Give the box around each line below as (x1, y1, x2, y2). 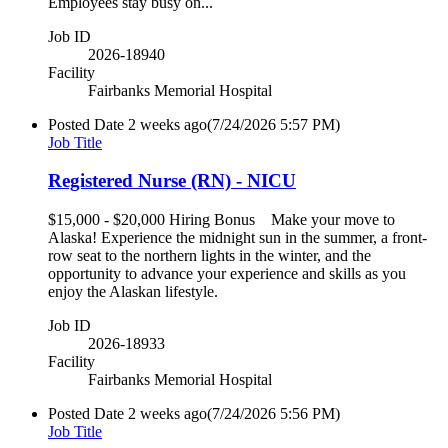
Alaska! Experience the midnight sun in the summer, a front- (48, 229, 427, 246)
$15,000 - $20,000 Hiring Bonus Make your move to (48, 211, 395, 228)
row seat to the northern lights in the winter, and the (48, 247, 371, 264)
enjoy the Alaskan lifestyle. (48, 283, 218, 300)
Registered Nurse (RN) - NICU (48, 170, 296, 192)
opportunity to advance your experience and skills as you (48, 265, 406, 282)
